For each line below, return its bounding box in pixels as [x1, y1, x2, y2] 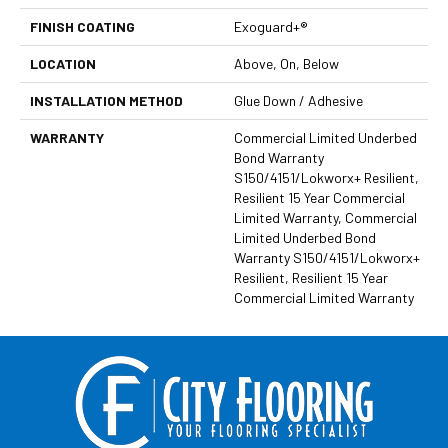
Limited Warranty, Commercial [234, 209, 417, 227]
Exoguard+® [234, 18, 308, 36]
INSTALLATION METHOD [30, 92, 183, 110]
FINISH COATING [30, 18, 135, 36]
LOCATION [30, 55, 96, 73]
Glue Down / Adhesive [234, 92, 363, 110]
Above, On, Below [234, 55, 339, 73]
